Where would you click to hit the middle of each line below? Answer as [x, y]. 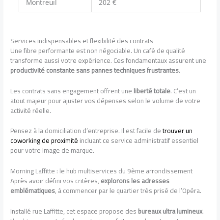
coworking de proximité [44, 141]
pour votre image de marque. [53, 151]
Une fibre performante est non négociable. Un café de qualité [98, 50]
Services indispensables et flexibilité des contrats [82, 41]
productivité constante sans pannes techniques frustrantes [95, 70]
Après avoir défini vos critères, [56, 181]
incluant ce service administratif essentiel [138, 141]
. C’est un [183, 91]
